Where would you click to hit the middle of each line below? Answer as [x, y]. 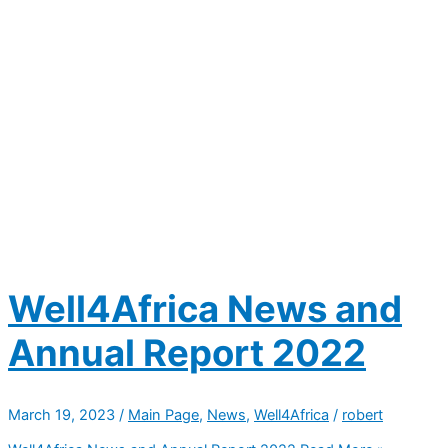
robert [362, 415]
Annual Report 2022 [187, 352]
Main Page [163, 415]
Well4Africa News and [205, 308]
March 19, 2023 [63, 415]
